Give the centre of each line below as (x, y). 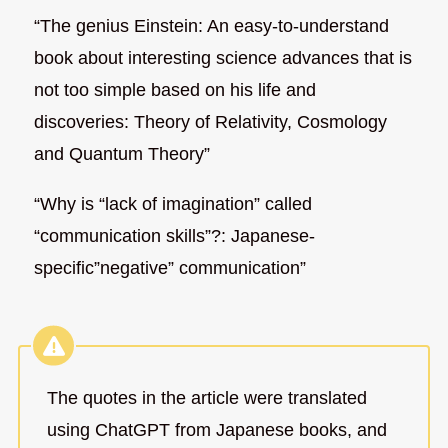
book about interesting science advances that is (223, 57)
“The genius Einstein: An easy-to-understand (212, 25)
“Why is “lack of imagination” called (173, 203)
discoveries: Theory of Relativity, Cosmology (211, 121)
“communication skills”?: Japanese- (175, 235)
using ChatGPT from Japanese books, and (216, 430)
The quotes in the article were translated (206, 398)
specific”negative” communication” (170, 267)
